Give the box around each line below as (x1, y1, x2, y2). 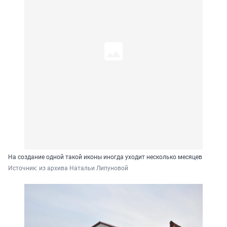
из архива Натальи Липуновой (39, 165, 128, 172)
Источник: (8, 165, 39, 172)
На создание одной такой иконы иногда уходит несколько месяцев (8, 154, 202, 161)
